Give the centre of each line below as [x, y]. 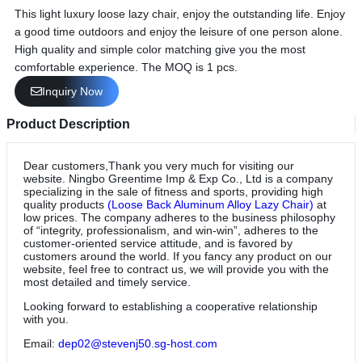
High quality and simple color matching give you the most [160, 49]
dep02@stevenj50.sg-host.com [138, 343]
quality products [65, 204]
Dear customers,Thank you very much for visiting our [159, 165]
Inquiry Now [72, 91]
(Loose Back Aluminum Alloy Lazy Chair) [210, 204]
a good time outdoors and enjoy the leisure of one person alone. [179, 31]
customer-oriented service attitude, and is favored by [158, 243]
